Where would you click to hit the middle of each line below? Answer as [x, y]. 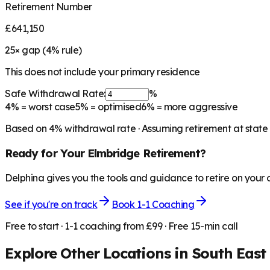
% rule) [67, 50]
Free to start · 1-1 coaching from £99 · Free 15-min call [121, 226]
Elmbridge [113, 153]
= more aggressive [196, 107]
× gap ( [30, 50]
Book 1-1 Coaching [153, 204]
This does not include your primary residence [102, 72]
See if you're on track [51, 204]
